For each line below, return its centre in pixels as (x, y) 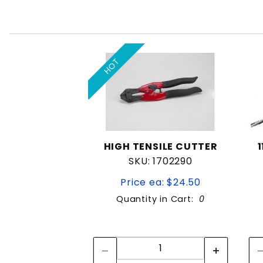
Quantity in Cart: (158, 199)
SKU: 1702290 (161, 161)
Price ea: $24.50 (161, 183)
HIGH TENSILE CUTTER (161, 147)
